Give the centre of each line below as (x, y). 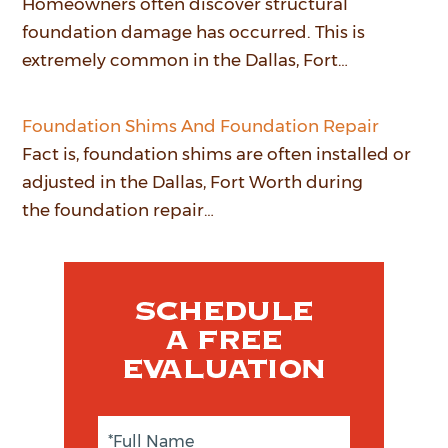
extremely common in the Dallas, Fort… (185, 59)
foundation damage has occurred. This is (194, 31)
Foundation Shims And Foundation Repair (201, 125)
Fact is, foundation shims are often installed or (217, 153)
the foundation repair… (118, 209)
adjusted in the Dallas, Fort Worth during (193, 181)
